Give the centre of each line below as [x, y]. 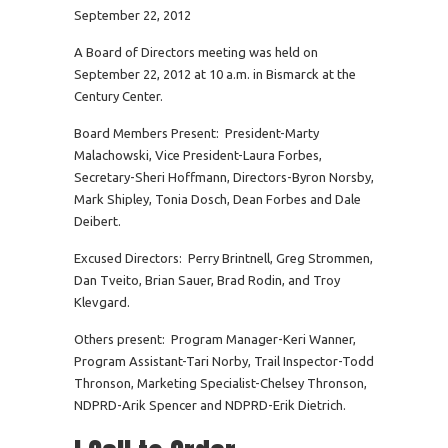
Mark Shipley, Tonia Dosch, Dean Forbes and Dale [217, 199]
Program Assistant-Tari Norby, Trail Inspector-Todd [224, 361]
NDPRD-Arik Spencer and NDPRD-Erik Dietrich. [210, 405]
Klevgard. [102, 302]
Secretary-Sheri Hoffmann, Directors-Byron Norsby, [224, 177]
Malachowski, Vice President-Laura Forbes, [198, 155]
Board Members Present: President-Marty [196, 133]
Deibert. [97, 221]
